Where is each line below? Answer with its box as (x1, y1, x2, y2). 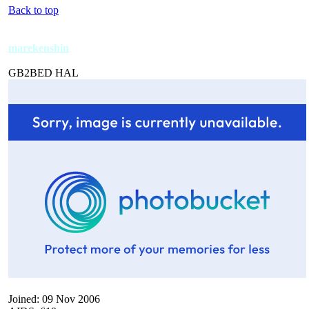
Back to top (8, 3, 59, 16)
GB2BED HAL (8, 66, 79, 79)
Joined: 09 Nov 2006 (8, 292, 100, 305)
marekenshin (8, 41, 69, 54)
